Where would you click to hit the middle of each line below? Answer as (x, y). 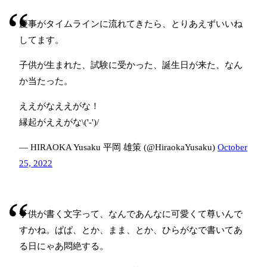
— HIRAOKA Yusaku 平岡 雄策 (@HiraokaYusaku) (118, 148)
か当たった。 (46, 81)
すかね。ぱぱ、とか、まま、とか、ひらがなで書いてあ (131, 230)
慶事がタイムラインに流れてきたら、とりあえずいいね (131, 24)
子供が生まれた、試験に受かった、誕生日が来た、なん (131, 65)
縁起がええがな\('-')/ (59, 122)
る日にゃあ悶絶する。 (64, 246)
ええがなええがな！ (59, 106)
